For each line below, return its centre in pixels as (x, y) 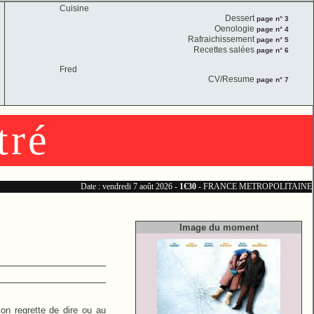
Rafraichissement (221, 39)
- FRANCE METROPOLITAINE (255, 186)
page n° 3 (272, 19)
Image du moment (219, 227)
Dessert (240, 18)
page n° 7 (272, 80)
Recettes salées (224, 50)
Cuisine (74, 8)
